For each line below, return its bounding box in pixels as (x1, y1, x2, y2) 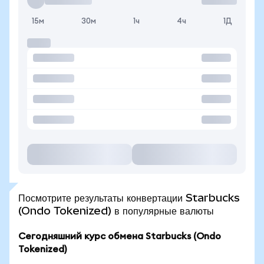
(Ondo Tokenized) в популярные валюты (18, 204, 214, 217)
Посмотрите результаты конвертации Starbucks (18, 192, 240, 204)
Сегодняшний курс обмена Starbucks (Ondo (18, 232, 221, 241)
